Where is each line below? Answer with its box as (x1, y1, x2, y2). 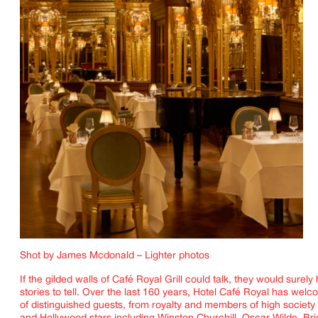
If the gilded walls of (20, 275, 109, 285)
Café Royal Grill (112, 275, 182, 285)
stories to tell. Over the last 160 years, (20, 288, 190, 298)
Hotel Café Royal (193, 288, 269, 298)
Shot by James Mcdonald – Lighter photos (20, 251, 209, 261)
